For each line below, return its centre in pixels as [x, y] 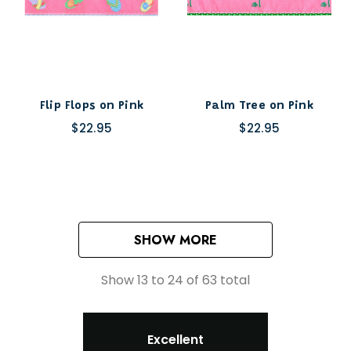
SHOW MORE [175, 241]
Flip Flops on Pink [92, 107]
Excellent [175, 340]
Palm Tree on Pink [259, 107]
